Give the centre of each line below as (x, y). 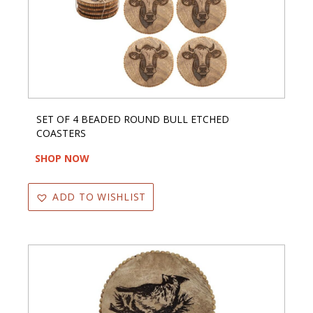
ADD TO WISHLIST (99, 196)
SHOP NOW (62, 158)
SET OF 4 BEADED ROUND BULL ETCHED (133, 119)
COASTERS (61, 133)
